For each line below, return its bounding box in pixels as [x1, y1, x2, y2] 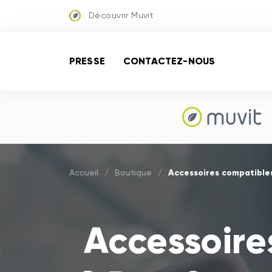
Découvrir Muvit [89, 10, 154, 20]
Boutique [115, 168, 152, 177]
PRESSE [69, 55, 105, 67]
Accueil [69, 168, 98, 177]
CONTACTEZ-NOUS [123, 55, 216, 67]
